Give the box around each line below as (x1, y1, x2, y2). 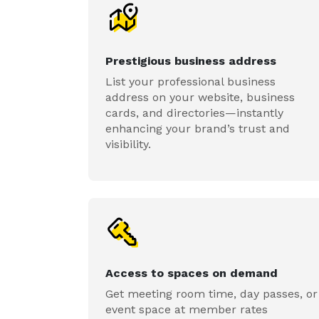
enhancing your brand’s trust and (105, 122, 290, 135)
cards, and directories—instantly (105, 106, 283, 120)
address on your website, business (105, 90, 295, 104)
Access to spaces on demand (105, 266, 278, 280)
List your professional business (105, 75, 276, 88)
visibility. (105, 137, 151, 151)
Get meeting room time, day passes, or (105, 287, 318, 300)
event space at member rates (105, 303, 268, 316)
